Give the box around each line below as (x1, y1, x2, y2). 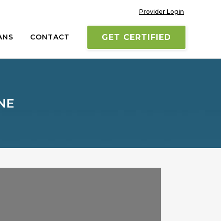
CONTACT (30, 33, 70, 41)
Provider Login (139, 8, 184, 15)
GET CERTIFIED (102, 33, 171, 42)
